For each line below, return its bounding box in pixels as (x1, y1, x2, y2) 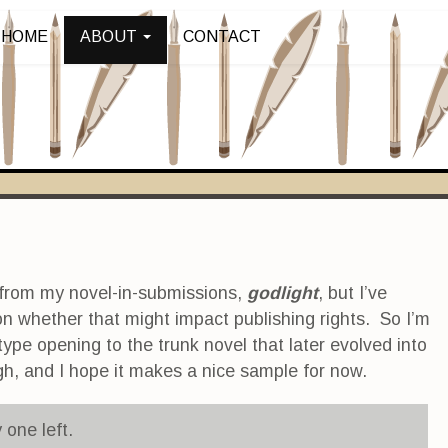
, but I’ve (318, 283, 387, 303)
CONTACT (183, 28, 262, 45)
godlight (247, 283, 318, 303)
